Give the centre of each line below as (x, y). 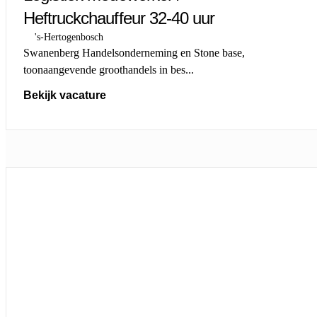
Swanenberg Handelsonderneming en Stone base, (134, 52)
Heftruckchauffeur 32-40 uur (119, 18)
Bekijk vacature (65, 95)
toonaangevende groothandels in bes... (109, 69)
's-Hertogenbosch (69, 37)
